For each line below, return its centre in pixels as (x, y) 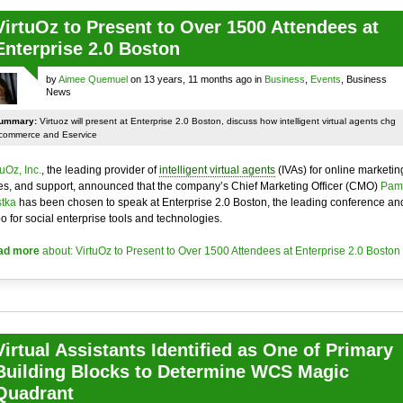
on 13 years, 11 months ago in (196, 79)
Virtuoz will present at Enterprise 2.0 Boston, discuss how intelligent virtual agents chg (216, 121)
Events (325, 79)
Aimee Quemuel (93, 79)
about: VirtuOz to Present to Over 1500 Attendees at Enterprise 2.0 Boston (219, 251)
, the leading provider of (100, 170)
